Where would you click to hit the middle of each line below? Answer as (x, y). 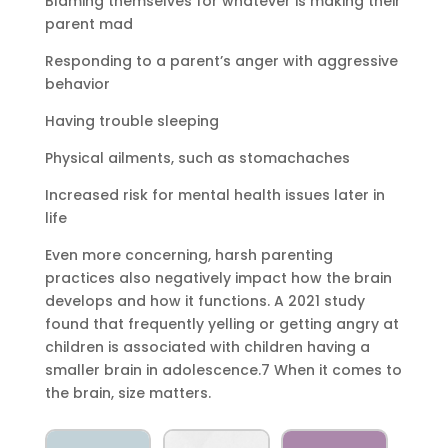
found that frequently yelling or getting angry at (221, 323)
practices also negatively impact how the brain (218, 277)
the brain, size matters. (127, 392)
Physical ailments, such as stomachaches (197, 157)
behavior (77, 83)
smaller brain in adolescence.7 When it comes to (223, 369)
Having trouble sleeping (131, 120)
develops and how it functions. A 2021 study (204, 300)
